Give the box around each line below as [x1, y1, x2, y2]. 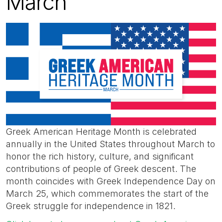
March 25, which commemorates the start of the [6, 188, 209, 199]
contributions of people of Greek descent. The [6, 163, 196, 174]
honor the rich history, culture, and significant [6, 151, 194, 162]
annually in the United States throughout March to [6, 138, 215, 149]
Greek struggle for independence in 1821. [6, 200, 178, 211]
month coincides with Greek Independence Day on [6, 175, 216, 186]
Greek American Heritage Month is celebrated [6, 126, 197, 137]
